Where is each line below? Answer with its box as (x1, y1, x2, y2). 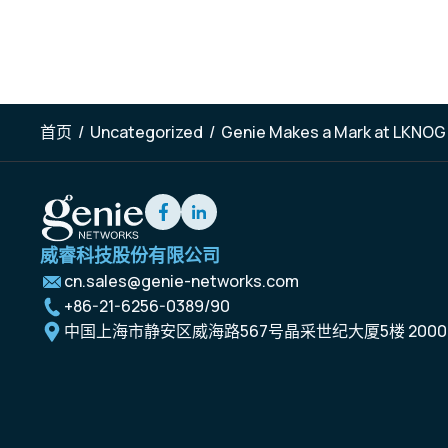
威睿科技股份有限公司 (40, 243, 220, 267)
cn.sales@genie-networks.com (64, 270, 299, 292)
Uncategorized (90, 121, 203, 143)
